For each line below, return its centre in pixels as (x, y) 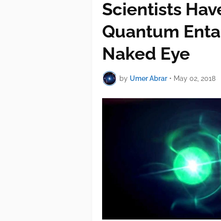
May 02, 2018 (195, 78)
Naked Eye (146, 54)
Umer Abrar (148, 78)
